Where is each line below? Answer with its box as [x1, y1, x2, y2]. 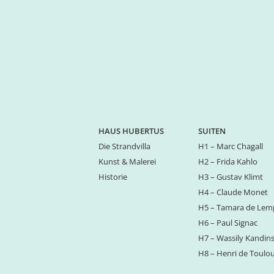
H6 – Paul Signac [198, 218, 257, 229]
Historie [98, 172, 127, 183]
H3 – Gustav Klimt [198, 172, 263, 183]
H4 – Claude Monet [198, 187, 268, 198]
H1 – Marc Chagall [198, 141, 263, 152]
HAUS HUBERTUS [98, 126, 164, 137]
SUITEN [198, 126, 226, 137]
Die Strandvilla [98, 141, 150, 152]
